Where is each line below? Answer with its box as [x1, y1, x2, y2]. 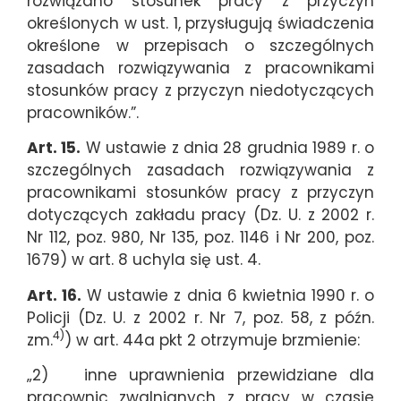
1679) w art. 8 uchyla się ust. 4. [27, 249, 260, 271]
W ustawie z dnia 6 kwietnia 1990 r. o [81, 284, 375, 306]
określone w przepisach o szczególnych [27, 34, 374, 56]
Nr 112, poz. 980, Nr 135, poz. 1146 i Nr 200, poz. [27, 226, 374, 249]
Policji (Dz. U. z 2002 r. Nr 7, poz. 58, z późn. [27, 306, 374, 328]
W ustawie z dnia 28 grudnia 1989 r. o [81, 137, 375, 159]
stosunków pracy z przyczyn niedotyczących [27, 79, 374, 101]
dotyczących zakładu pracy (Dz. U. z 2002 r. [27, 204, 374, 226]
